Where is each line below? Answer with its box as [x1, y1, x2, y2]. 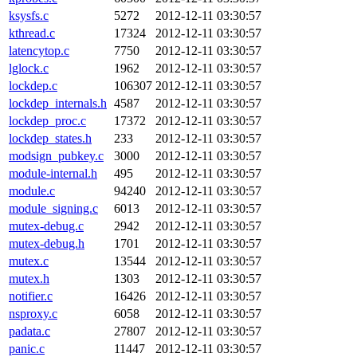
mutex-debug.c [9, 219, 84, 233]
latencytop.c [9, 44, 69, 57]
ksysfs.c [9, 9, 49, 22]
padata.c [9, 324, 50, 338]
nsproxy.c [9, 307, 57, 320]
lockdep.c [9, 79, 57, 92]
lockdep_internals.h [9, 96, 107, 110]
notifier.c [9, 289, 53, 303]
